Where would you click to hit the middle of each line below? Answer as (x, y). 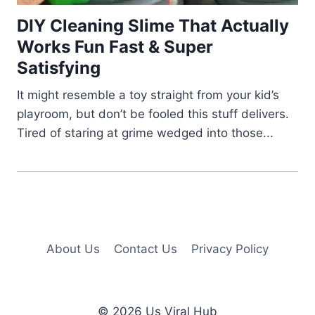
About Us (73, 249)
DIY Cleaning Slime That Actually (153, 26)
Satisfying (59, 68)
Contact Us (146, 249)
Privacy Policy (230, 249)
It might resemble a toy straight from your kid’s (148, 95)
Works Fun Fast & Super (115, 47)
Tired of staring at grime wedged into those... (145, 133)
